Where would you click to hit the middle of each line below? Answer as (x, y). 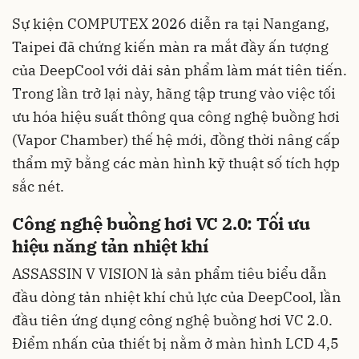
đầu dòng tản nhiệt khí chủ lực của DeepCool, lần (177, 296)
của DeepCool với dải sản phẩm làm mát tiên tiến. (179, 70)
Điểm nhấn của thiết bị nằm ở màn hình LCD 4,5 (175, 343)
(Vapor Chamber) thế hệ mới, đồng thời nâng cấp (176, 140)
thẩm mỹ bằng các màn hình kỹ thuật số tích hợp (176, 163)
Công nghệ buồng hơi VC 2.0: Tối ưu (161, 223)
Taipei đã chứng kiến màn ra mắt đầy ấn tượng (170, 47)
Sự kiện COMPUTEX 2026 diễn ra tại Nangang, (171, 24)
